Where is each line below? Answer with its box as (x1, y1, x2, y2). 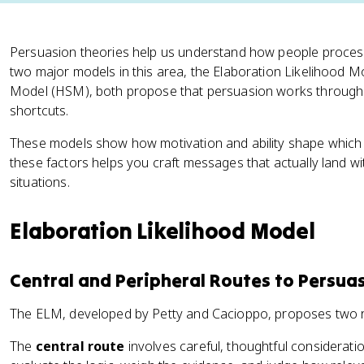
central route (35, 337, 125, 355)
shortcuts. (10, 102, 69, 119)
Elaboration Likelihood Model (10, 217, 315, 245)
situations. (10, 173, 70, 191)
